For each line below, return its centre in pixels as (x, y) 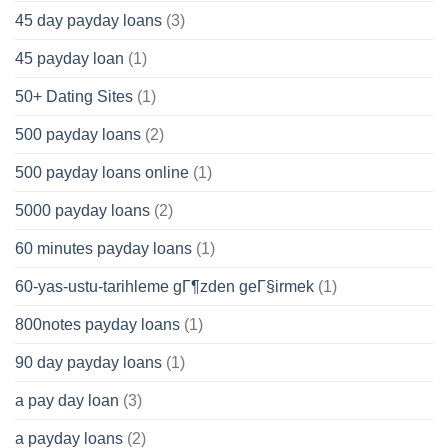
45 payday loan (69, 58)
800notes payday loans (97, 324)
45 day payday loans (88, 20)
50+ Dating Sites (74, 96)
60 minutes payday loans (103, 248)
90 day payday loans (88, 362)
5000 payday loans (82, 210)
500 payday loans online (102, 172)
